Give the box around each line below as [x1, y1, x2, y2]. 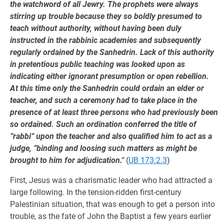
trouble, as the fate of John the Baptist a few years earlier [10, 211, 211, 221]
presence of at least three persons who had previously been [10, 107, 218, 117]
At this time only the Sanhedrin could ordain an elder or [10, 83, 204, 93]
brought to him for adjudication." [10, 155, 124, 165]
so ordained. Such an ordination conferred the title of [10, 119, 196, 129]
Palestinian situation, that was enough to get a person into [10, 199, 215, 209]
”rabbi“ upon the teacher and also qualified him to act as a [10, 131, 212, 141]
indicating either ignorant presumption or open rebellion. [10, 71, 209, 81]
